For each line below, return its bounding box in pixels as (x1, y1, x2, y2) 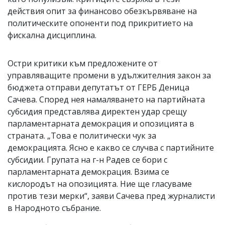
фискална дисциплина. (8, 29, 96, 41)
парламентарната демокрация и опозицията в (8, 118, 194, 129)
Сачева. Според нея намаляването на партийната (8, 93, 205, 105)
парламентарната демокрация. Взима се (8, 166, 169, 177)
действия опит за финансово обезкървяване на (8, 5, 197, 17)
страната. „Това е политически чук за (8, 130, 156, 141)
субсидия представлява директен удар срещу (8, 105, 187, 117)
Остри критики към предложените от (8, 57, 158, 69)
